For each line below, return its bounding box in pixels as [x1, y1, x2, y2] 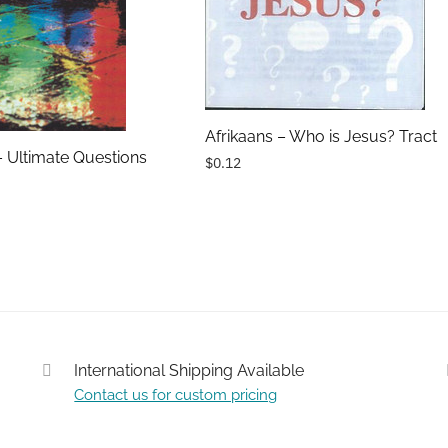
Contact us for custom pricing [74, 385, 278, 404]
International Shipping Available [74, 360, 305, 380]
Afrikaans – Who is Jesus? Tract [204, 126, 437, 146]
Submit [21, 409, 76, 429]
